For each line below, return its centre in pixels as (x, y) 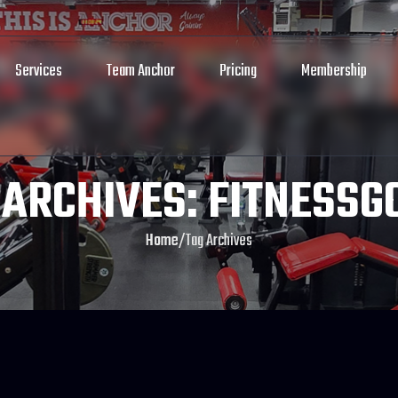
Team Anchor (141, 72)
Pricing (238, 72)
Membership (334, 72)
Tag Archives (219, 241)
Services (39, 72)
